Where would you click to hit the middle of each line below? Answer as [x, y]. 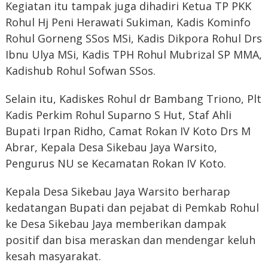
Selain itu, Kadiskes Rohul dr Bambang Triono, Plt [133, 99]
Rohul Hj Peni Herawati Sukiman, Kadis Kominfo [128, 22]
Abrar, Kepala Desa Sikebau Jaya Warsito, [111, 147]
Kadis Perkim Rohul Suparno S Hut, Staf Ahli [118, 115]
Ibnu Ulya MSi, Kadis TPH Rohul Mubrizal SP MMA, [133, 55]
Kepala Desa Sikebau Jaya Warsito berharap [118, 192]
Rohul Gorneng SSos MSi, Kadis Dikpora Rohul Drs [133, 39]
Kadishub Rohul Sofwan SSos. [80, 71]
